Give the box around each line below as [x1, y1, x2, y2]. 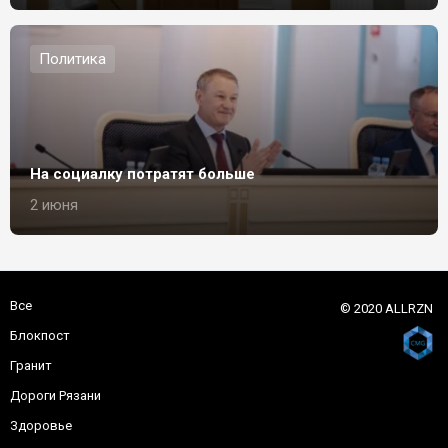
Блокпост [10, 328, 70, 343]
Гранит [10, 358, 52, 373]
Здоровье [10, 418, 72, 433]
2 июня [30, 196, 78, 214]
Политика [39, 50, 106, 68]
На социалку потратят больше [30, 165, 255, 183]
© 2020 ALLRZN [340, 301, 433, 316]
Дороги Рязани [10, 388, 101, 403]
